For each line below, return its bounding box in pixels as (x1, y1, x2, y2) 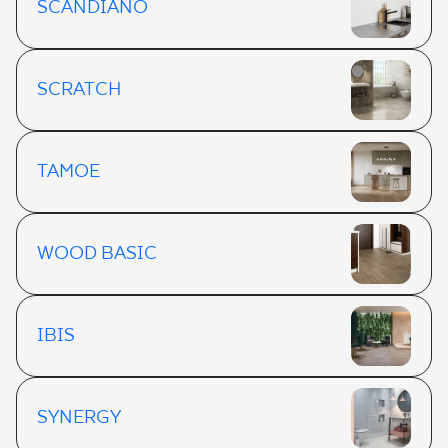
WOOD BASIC (37, 243, 157, 265)
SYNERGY (37, 407, 121, 429)
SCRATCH (37, 79, 121, 101)
